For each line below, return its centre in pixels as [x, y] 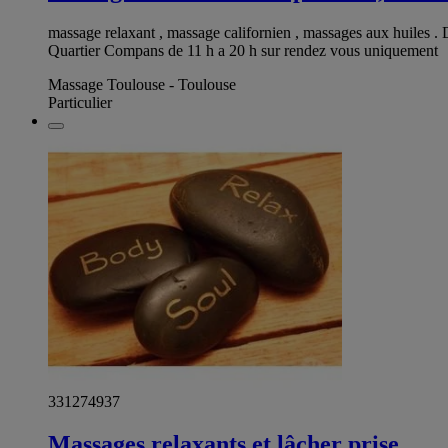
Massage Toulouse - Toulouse [142, 85]
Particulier [80, 103]
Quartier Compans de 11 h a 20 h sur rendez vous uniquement [243, 51]
